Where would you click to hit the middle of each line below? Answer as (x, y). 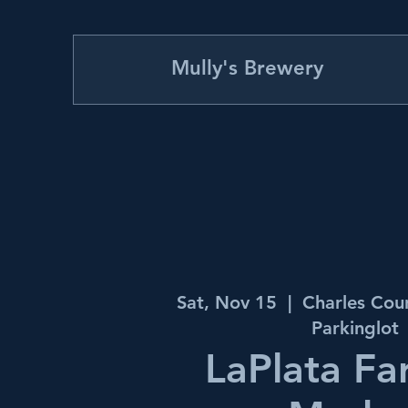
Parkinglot (356, 328)
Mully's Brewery (247, 68)
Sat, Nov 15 (227, 303)
